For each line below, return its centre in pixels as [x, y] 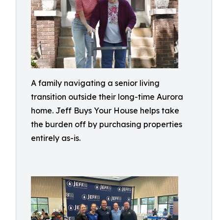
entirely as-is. [56, 138]
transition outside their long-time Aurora [107, 97]
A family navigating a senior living [95, 83]
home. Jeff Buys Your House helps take [105, 110]
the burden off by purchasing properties [107, 124]
